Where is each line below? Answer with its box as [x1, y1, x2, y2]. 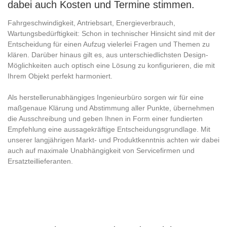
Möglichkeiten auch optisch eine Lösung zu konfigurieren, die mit [8, 61, 215, 69]
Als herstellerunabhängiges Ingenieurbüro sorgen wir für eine [8, 93, 204, 101]
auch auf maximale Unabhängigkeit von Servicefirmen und [8, 146, 195, 155]
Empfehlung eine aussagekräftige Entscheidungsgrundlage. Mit [8, 125, 210, 133]
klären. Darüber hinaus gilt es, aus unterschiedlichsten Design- [8, 50, 208, 59]
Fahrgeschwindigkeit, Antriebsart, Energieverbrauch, [8, 18, 175, 27]
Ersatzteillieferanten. [8, 157, 73, 165]
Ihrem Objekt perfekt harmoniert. [8, 71, 112, 80]
